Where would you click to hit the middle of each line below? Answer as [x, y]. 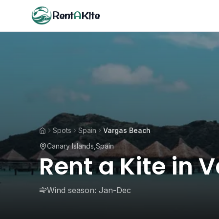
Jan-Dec [115, 190]
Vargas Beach [127, 130]
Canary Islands [70, 146]
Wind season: [72, 190]
